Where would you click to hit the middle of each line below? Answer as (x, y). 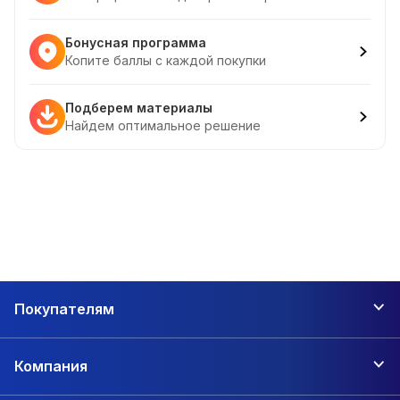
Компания (51, 366)
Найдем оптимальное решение (163, 125)
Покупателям (64, 308)
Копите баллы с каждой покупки (166, 60)
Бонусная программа (136, 42)
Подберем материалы (139, 108)
